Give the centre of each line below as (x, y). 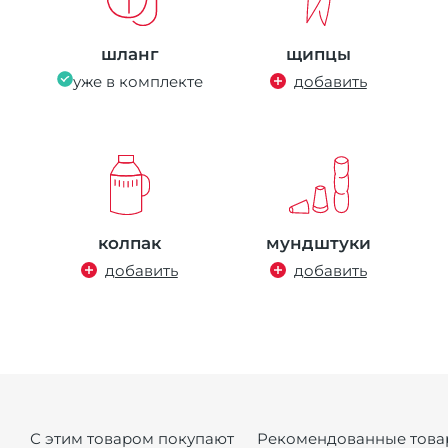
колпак (129, 242)
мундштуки (318, 242)
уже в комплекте (137, 81)
